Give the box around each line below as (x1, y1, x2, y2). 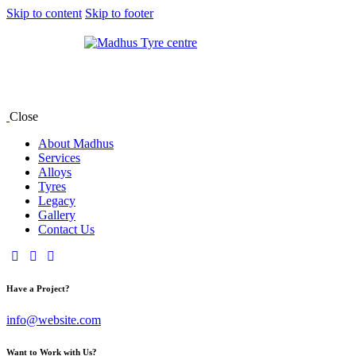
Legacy (38, 193, 75, 207)
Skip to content (6, 6, 82, 20)
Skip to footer (85, 6, 153, 20)
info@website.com (6, 312, 101, 327)
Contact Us (38, 222, 95, 236)
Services (38, 150, 80, 164)
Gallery (38, 207, 75, 222)
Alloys (38, 164, 72, 179)
